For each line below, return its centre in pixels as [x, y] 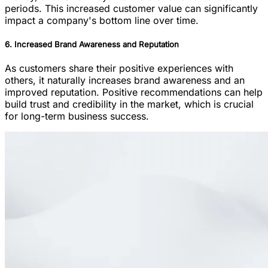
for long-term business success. [77, 116]
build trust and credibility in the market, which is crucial [129, 104]
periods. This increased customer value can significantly [131, 8]
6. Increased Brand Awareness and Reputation [92, 45]
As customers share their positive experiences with [119, 68]
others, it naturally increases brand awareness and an [125, 80]
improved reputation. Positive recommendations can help [134, 92]
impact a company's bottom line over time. [102, 20]
